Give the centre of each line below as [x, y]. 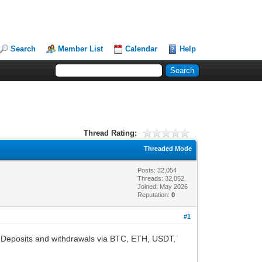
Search [23, 49]
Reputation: [155, 194]
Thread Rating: [110, 133]
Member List [81, 49]
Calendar [142, 49]
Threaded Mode [168, 148]
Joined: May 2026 [163, 186]
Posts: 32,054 [157, 170]
